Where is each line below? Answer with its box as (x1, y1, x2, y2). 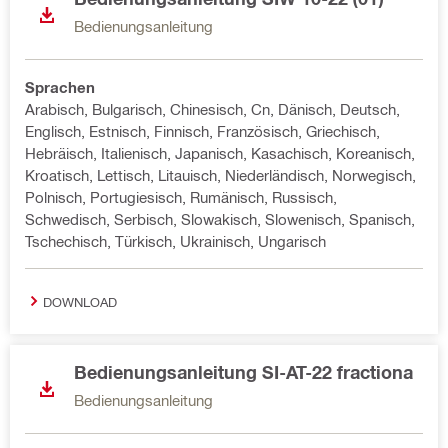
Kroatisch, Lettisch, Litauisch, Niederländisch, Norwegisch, (25, 166, 416, 184)
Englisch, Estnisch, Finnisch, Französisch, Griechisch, (25, 122, 380, 140)
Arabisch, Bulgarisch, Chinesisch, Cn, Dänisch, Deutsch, (25, 100, 400, 118)
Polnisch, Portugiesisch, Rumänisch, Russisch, (25, 188, 337, 206)
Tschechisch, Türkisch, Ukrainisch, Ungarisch (25, 232, 326, 250)
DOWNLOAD (43, 293, 117, 309)
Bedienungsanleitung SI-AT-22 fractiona (74, 361, 413, 383)
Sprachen (25, 78, 95, 96)
